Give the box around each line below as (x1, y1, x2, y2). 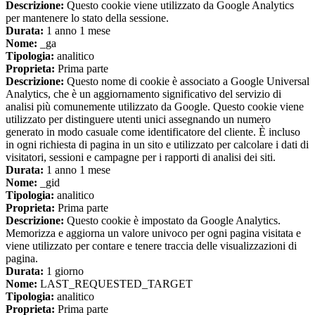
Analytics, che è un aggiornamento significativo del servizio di (6, 88, 281, 101)
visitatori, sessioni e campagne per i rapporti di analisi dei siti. (6, 151, 276, 164)
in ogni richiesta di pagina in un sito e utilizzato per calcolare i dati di (6, 139, 309, 151)
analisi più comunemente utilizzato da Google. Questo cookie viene (6, 101, 304, 113)
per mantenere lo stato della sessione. (6, 12, 169, 25)
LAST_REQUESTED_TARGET (37, 278, 193, 290)
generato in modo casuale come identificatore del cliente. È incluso (6, 126, 300, 139)
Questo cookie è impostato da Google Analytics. (64, 214, 281, 227)
